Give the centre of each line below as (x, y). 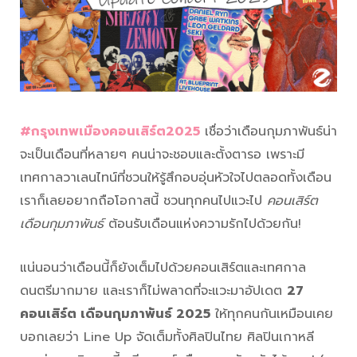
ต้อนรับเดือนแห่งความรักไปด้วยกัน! (202, 224)
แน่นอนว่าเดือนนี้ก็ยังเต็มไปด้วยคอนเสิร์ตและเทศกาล (163, 268)
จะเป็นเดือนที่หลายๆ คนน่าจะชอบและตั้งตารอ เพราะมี (162, 155)
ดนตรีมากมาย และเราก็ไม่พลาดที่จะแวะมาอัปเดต (153, 291)
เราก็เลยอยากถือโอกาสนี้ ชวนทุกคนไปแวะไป (143, 201)
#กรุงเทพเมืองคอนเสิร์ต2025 (110, 132)
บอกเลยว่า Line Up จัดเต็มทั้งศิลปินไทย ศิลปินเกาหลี (167, 337)
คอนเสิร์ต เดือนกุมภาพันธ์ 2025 (115, 314)
